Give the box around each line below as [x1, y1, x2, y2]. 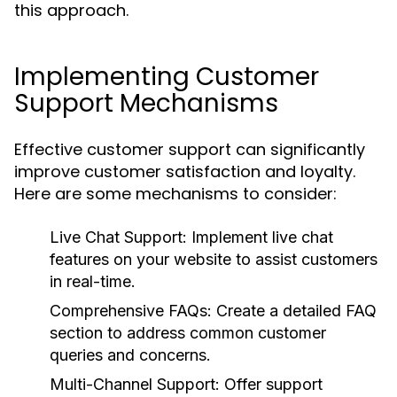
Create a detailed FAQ [212, 301, 377, 320]
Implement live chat [187, 228, 333, 246]
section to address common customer [50, 323, 326, 342]
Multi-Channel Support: [50, 375, 220, 393]
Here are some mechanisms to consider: [14, 183, 337, 205]
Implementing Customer [14, 59, 319, 94]
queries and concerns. [50, 346, 211, 364]
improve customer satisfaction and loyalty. [14, 160, 355, 183]
